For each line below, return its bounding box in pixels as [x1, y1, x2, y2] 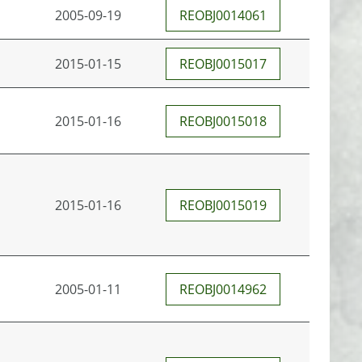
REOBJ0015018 [179, 112, 267, 130]
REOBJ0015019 [179, 196, 267, 214]
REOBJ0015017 [179, 55, 267, 73]
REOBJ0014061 [179, 6, 267, 24]
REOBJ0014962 [179, 280, 267, 298]
